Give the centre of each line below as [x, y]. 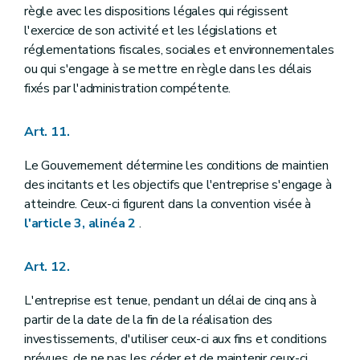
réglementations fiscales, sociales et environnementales [180, 49]
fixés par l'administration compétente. [128, 88]
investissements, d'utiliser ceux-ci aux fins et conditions [176, 340]
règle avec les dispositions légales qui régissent [157, 11]
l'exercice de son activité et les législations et [151, 30]
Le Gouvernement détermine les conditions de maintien [176, 166]
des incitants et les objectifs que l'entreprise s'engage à [178, 185]
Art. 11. [47, 132]
